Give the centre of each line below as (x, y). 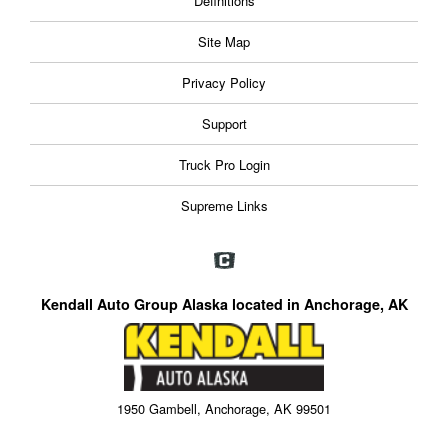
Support (224, 124)
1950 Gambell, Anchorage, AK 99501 (224, 408)
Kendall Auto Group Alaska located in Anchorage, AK (224, 304)
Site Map (224, 42)
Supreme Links (224, 206)
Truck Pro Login (224, 165)
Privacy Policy (224, 83)
